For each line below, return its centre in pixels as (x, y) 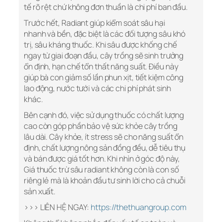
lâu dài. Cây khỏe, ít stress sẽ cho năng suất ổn (104, 137)
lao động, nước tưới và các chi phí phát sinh (97, 88)
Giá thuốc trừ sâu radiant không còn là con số (101, 170)
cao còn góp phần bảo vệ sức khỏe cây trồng (101, 126)
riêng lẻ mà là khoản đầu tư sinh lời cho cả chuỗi (105, 181)
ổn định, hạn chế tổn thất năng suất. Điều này (101, 67)
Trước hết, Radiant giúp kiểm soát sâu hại (94, 23)
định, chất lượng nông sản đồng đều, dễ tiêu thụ (105, 148)
